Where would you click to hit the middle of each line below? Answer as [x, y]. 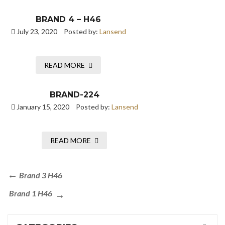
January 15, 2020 [42, 107]
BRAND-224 [74, 95]
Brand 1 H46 [31, 193]
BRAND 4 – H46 [68, 19]
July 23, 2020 [36, 31]
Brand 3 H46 [41, 175]
